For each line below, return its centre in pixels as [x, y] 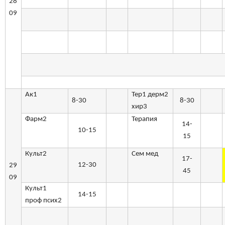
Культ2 [36, 154]
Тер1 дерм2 [150, 95]
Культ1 [36, 189]
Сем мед [145, 154]
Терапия [145, 120]
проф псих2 [44, 201]
